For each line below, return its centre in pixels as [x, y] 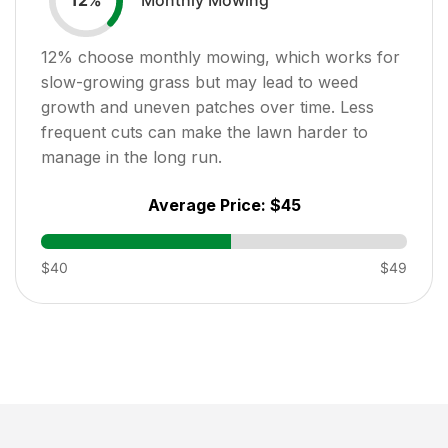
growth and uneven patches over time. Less [207, 106]
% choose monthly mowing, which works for [228, 56]
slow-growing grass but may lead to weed [199, 81]
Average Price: [208, 204]
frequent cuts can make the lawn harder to [204, 131]
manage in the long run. [131, 156]
